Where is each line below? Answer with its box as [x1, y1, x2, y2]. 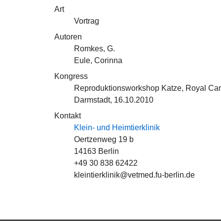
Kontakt [54, 111, 81, 120]
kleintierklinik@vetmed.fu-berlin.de [74, 171, 195, 179]
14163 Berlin [74, 147, 119, 155]
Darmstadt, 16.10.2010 [74, 96, 153, 104]
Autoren [54, 33, 82, 41]
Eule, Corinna [74, 56, 122, 65]
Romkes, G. [74, 44, 115, 53]
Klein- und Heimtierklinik [74, 123, 160, 132]
